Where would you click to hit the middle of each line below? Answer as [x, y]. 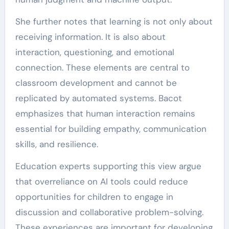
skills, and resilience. [56, 144]
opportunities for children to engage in [94, 197]
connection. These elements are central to [102, 67]
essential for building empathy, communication [111, 129]
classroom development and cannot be [96, 83]
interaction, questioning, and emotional [95, 52]
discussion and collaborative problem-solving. [109, 212]
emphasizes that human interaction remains [105, 113]
